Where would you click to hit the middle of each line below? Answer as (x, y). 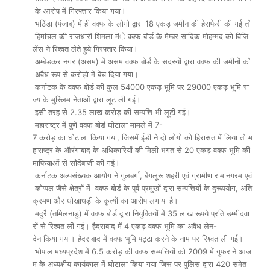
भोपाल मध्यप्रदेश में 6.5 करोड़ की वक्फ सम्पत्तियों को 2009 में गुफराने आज (142, 251)
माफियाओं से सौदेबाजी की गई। (76, 163)
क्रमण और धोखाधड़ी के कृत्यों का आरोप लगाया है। (105, 201)
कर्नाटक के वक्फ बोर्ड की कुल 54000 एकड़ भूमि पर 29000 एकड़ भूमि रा (141, 87)
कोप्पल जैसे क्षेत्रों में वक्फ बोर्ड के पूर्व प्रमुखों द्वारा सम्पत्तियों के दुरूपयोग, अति (142, 188)
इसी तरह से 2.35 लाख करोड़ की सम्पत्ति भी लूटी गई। (112, 112)
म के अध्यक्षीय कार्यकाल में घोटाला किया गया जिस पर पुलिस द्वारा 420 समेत (141, 264)
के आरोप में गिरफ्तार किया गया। (79, 11)
